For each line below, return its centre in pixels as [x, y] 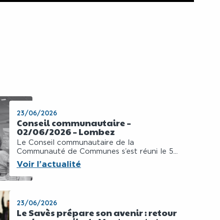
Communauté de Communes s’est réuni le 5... [97, 152]
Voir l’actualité [49, 164]
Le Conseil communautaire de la [75, 143]
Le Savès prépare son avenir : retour [96, 213]
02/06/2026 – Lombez [66, 132]
